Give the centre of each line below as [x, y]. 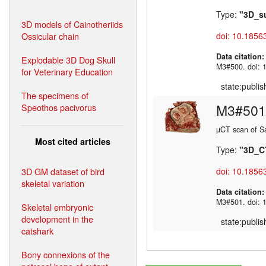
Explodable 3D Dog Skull [68, 59]
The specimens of [55, 95]
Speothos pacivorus [59, 107]
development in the [57, 218]
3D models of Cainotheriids [72, 24]
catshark [37, 230]
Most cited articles [73, 141]
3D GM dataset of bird [63, 171]
